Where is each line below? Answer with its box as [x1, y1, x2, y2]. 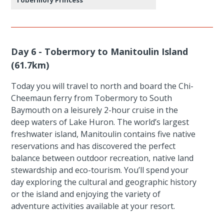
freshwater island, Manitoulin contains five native [11, 128, 196, 139]
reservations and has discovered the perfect [11, 140, 176, 151]
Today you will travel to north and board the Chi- [11, 80, 194, 91]
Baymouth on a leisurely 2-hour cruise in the [11, 104, 178, 115]
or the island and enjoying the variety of [11, 188, 161, 199]
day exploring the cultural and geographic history [11, 176, 197, 187]
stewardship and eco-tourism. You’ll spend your [11, 164, 189, 175]
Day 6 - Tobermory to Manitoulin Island [11, 45, 188, 57]
